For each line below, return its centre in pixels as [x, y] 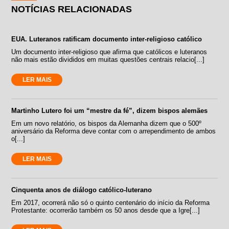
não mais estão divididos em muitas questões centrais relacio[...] [108, 60]
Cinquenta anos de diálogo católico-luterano [82, 190]
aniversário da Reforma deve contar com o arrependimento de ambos [114, 131]
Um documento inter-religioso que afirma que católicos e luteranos [109, 52]
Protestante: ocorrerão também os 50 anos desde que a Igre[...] [106, 211]
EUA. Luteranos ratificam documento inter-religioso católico [107, 39]
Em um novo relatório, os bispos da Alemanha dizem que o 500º [107, 124]
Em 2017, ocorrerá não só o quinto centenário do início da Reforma [111, 203]
